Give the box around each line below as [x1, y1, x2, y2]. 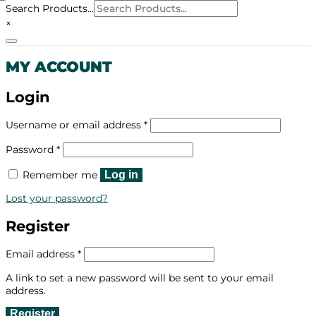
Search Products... [6, 2, 94, 15]
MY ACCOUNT [6, 58, 112, 76]
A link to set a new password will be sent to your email [6, 272, 274, 285]
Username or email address [6, 119, 144, 132]
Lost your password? [6, 192, 108, 205]
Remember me [23, 169, 97, 182]
